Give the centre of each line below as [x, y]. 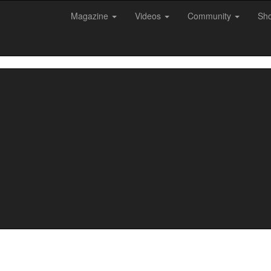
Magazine [91, 16]
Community [211, 16]
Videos [149, 16]
